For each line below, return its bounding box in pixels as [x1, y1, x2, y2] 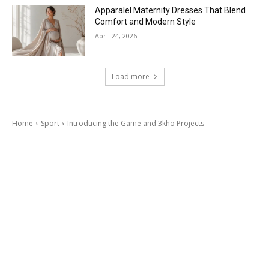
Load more [111, 71, 150, 82]
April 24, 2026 [95, 31, 138, 40]
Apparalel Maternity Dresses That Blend [95, 5, 246, 15]
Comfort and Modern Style [95, 16, 196, 26]
